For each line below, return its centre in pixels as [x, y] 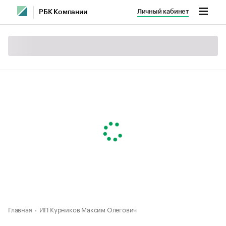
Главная [20, 209]
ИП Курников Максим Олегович [88, 209]
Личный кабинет [163, 11]
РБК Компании [63, 12]
